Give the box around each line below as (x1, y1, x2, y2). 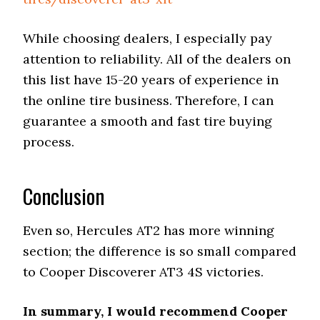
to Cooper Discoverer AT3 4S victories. (23, 264, 264, 280)
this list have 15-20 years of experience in (23, 71, 279, 88)
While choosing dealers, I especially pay (23, 30, 273, 46)
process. (23, 134, 75, 150)
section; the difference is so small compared (23, 243, 297, 259)
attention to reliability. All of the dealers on (23, 51, 291, 67)
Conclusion (23, 180, 105, 211)
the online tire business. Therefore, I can (23, 92, 274, 109)
